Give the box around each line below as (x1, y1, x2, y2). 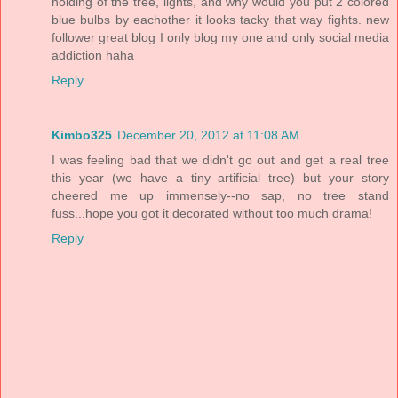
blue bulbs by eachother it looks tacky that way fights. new (52, 12, 389, 28)
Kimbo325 (52, 128, 112, 143)
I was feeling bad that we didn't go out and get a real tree (52, 153, 389, 168)
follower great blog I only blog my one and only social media (52, 30, 389, 45)
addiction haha (52, 48, 134, 63)
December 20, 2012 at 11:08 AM (117, 128, 299, 143)
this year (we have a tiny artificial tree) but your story (52, 171, 389, 186)
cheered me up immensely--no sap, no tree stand (52, 188, 389, 203)
